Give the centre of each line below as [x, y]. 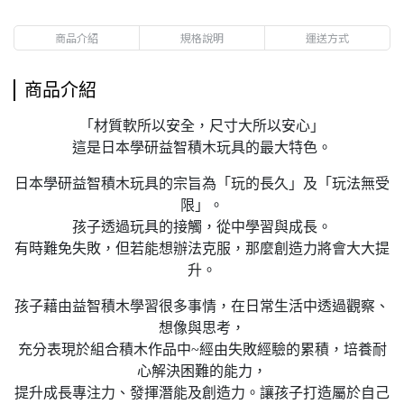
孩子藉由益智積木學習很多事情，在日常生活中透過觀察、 [202, 306]
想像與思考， [202, 328]
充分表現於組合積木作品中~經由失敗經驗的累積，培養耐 [202, 349]
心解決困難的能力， [202, 371]
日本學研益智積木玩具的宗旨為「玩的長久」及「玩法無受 [202, 184]
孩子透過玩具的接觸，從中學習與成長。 [202, 227]
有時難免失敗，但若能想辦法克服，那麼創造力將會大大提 [202, 248]
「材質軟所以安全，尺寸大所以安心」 [202, 126]
